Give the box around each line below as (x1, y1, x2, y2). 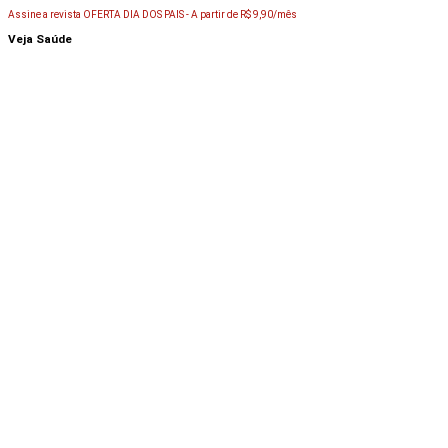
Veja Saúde (8, 31, 72, 46)
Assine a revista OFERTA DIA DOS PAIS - (8, 8, 191, 20)
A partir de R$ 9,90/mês (191, 8, 297, 20)
